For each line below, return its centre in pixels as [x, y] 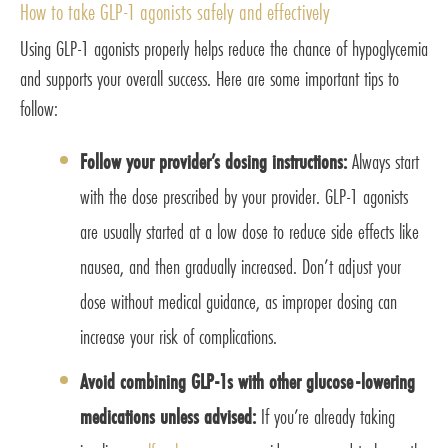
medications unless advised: [170, 417]
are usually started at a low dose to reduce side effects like [249, 232]
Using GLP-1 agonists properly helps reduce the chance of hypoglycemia [224, 49]
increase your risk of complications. [178, 337]
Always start [385, 162]
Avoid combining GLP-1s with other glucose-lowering [247, 382]
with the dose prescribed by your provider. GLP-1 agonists [244, 197]
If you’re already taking [328, 417]
